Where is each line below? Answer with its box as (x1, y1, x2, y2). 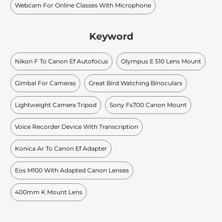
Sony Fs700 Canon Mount (110, 101, 187, 109)
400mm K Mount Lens (15, 188, 82, 196)
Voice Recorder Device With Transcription (15, 122, 138, 130)
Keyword (89, 31, 133, 43)
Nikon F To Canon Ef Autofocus (15, 57, 108, 65)
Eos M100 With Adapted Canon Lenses (15, 166, 129, 174)
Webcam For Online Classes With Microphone (15, 1, 151, 9)
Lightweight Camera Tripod (15, 101, 97, 109)
